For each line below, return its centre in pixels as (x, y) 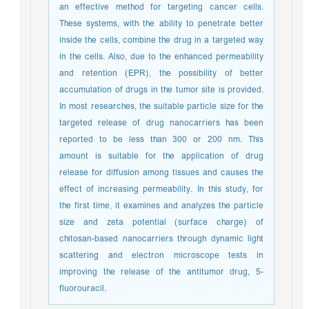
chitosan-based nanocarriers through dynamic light (165, 239)
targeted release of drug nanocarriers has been (165, 123)
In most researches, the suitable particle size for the (165, 107)
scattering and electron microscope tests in (165, 256)
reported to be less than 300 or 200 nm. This (165, 140)
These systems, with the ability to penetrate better (165, 24)
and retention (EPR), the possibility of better (165, 73)
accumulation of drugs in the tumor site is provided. (165, 90)
